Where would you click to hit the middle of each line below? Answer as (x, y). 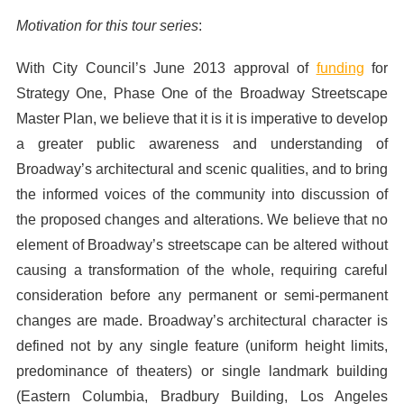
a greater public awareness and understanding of (202, 144)
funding (340, 69)
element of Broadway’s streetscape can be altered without (202, 245)
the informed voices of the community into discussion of (202, 195)
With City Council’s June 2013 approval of (166, 69)
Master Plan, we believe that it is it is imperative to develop (202, 119)
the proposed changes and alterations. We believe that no (202, 220)
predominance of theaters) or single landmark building (202, 372)
